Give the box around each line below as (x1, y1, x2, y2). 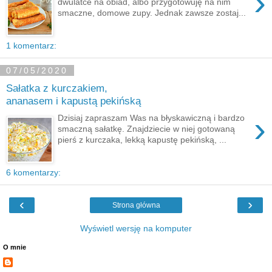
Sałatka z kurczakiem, (6, 81, 107, 94)
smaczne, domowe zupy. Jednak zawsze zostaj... (58, 8, 246, 18)
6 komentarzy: (6, 168, 61, 177)
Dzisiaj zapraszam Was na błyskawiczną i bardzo (58, 113, 245, 123)
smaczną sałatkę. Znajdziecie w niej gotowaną (58, 124, 236, 134)
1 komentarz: (6, 41, 56, 50)
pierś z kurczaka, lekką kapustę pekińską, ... (58, 135, 227, 145)
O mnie (3, 243, 26, 251)
